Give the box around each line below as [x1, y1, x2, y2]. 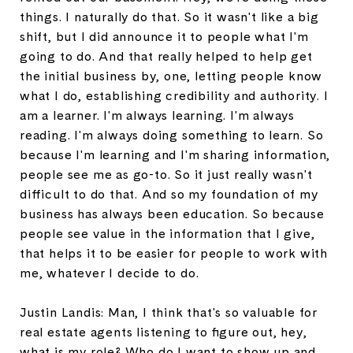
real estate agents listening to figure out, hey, [20, 323, 307, 340]
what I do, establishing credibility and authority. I [20, 87, 329, 104]
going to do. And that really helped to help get [20, 47, 313, 65]
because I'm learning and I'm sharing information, [20, 146, 331, 163]
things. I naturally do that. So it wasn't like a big [20, 8, 319, 25]
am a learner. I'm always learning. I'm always [20, 106, 295, 124]
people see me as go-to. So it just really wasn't [20, 165, 313, 183]
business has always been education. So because [20, 205, 325, 222]
